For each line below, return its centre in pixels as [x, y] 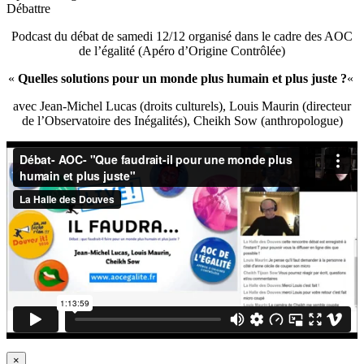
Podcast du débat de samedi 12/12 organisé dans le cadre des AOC [182, 37]
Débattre [28, 9]
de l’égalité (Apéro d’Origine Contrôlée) [182, 51]
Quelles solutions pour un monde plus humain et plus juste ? [182, 79]
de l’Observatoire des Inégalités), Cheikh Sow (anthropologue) [182, 121]
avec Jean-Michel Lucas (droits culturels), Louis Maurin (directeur [182, 106]
